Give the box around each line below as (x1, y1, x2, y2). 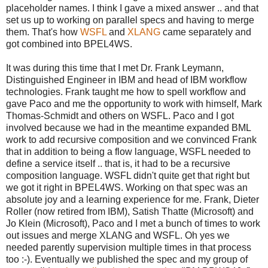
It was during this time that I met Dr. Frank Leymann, (6, 62, 224, 73)
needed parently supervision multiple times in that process (6, 242, 251, 252)
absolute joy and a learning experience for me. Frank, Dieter (6, 194, 259, 205)
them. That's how (6, 26, 80, 37)
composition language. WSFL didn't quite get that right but (6, 170, 249, 181)
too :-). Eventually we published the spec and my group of (6, 254, 248, 264)
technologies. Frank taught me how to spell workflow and (6, 86, 246, 97)
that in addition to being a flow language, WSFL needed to (6, 146, 251, 157)
